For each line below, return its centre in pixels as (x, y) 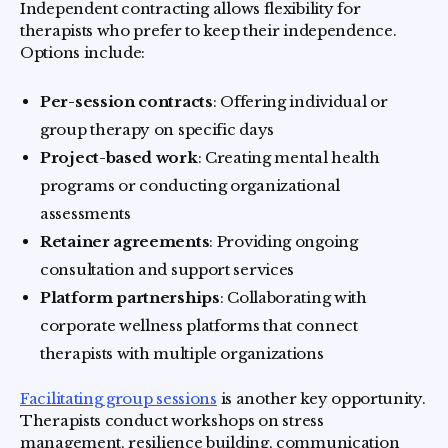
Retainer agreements (125, 241)
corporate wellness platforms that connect (199, 325)
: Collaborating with (293, 297)
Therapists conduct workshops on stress (172, 420)
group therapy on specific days (157, 129)
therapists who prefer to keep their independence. (208, 30)
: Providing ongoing (283, 241)
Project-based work (119, 157)
